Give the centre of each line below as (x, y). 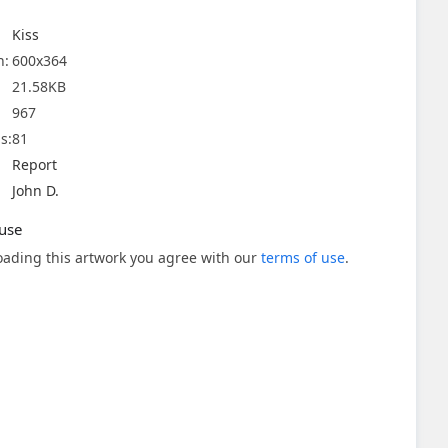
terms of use (303, 257)
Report (34, 164)
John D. (35, 190)
